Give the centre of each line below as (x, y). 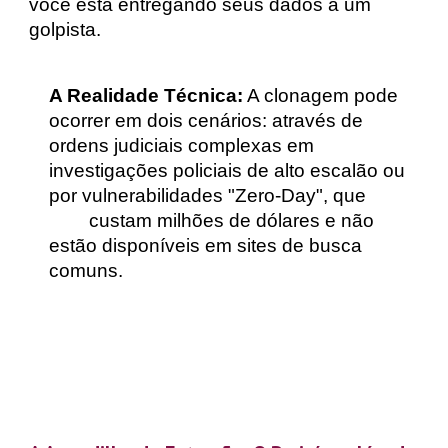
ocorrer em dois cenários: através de (206, 120)
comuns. (86, 270)
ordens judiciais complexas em (182, 145)
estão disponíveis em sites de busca (206, 245)
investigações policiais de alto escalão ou (227, 170)
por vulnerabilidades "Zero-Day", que (208, 195)
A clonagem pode (321, 95)
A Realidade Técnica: (146, 95)
